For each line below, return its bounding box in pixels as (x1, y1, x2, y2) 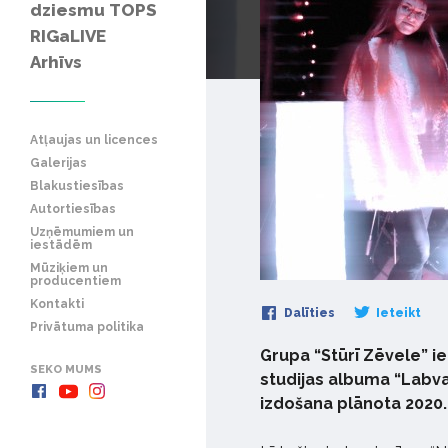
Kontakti (30, 296, 84, 311)
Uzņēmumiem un (30, 224, 134, 239)
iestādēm (30, 237, 92, 252)
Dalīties (281, 306, 335, 321)
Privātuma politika (30, 319, 144, 334)
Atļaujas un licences (30, 132, 158, 147)
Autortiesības (30, 201, 116, 216)
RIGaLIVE (30, 25, 106, 46)
